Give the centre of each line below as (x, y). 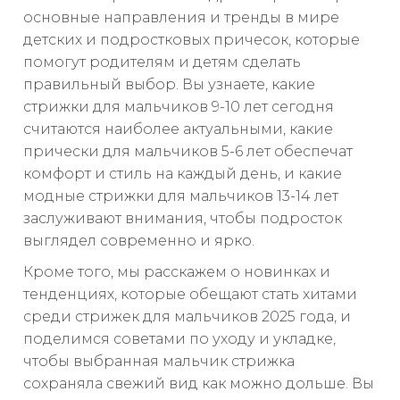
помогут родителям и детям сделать (162, 62)
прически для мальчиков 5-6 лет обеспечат (188, 151)
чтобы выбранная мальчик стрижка (159, 361)
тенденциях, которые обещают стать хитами (190, 294)
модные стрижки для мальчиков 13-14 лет (181, 196)
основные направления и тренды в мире (181, 17)
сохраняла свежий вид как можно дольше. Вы (199, 383)
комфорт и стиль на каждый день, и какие (183, 174)
